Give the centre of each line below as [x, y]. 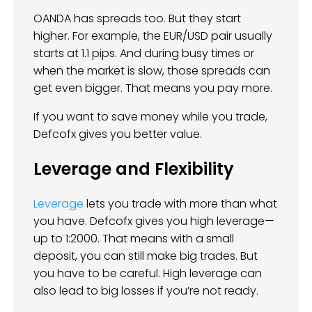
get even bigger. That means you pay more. [153, 88]
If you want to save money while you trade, [150, 116]
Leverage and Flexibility [134, 169]
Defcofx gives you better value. [118, 134]
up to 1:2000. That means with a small [134, 238]
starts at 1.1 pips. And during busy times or [144, 53]
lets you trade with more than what [180, 203]
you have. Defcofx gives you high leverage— [154, 221]
